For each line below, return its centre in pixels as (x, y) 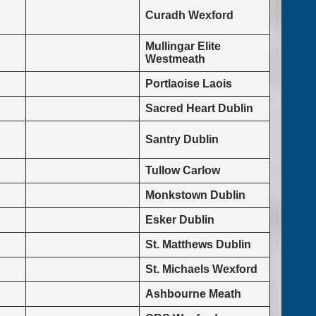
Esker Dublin (180, 220)
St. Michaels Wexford (201, 269)
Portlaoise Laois (189, 84)
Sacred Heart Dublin (199, 109)
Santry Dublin (182, 140)
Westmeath (175, 59)
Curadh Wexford (189, 16)
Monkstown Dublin (195, 195)
